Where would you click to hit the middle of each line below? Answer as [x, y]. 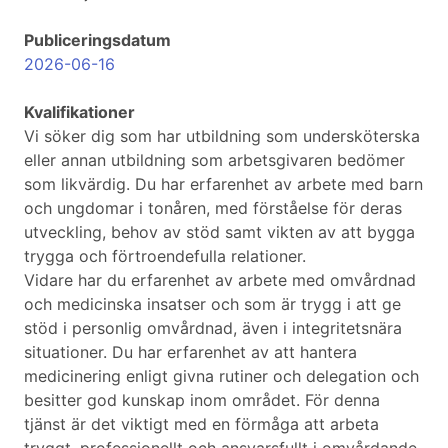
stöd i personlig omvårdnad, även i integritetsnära [213, 328]
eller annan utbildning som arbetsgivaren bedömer [214, 160]
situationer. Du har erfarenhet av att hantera [190, 352]
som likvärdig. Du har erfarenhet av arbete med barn [223, 184]
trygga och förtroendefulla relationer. [165, 256]
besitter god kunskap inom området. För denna [202, 400]
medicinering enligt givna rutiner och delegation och [221, 376]
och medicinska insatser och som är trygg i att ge [212, 304]
